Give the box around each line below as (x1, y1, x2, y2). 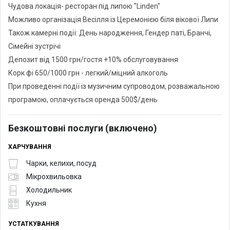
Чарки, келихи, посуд (26, 159, 97, 168)
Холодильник (26, 186, 72, 195)
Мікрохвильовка (26, 172, 82, 181)
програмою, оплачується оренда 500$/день (8, 95, 158, 104)
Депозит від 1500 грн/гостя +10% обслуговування (8, 55, 178, 64)
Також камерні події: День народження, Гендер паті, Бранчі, (8, 28, 212, 37)
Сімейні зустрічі (8, 42, 61, 50)
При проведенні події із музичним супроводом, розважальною (8, 82, 220, 90)
